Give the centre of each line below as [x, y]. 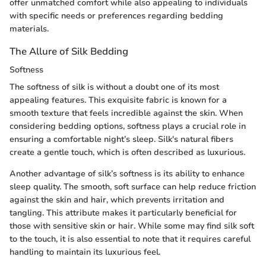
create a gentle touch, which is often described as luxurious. [127, 153]
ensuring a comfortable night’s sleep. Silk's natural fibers [121, 140]
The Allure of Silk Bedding [69, 52]
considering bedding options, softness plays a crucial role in [128, 126]
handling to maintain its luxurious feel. [85, 252]
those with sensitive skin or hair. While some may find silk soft [132, 226]
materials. [29, 29]
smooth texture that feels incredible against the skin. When [126, 113]
